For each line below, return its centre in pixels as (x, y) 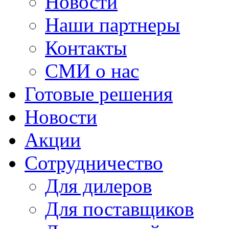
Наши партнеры (112, 25)
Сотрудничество (94, 163)
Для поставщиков (119, 209)
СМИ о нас (92, 71)
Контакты (86, 48)
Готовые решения (99, 94)
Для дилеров (98, 186)
